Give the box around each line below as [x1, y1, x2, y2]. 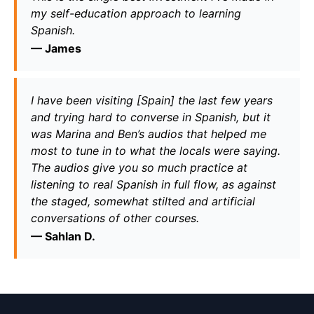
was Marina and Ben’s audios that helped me [31, 126, 266, 141]
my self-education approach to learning [31, 6, 241, 20]
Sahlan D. [45, 228, 95, 243]
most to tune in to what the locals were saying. [31, 143, 280, 158]
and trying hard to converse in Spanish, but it [31, 109, 271, 124]
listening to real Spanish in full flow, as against [31, 177, 276, 191]
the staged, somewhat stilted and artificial [31, 193, 255, 208]
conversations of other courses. [31, 210, 199, 225]
